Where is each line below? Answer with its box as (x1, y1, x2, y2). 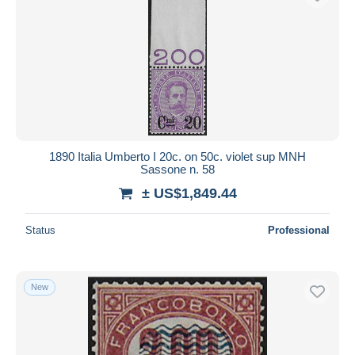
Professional (268, 223, 330, 236)
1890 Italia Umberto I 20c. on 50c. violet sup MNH (49, 149, 306, 163)
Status (25, 223, 55, 236)
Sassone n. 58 (140, 162, 215, 176)
